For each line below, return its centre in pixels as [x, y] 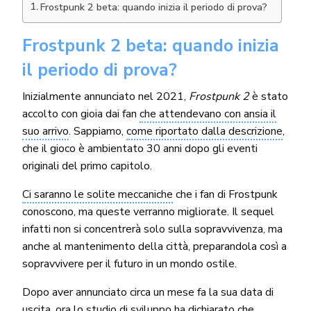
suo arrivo [45, 132]
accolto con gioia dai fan [81, 114]
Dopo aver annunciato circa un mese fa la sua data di [148, 293]
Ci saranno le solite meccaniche [98, 195]
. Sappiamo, [98, 132]
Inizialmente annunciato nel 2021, [106, 97]
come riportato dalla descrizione [205, 132]
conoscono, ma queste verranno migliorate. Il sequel [148, 212]
